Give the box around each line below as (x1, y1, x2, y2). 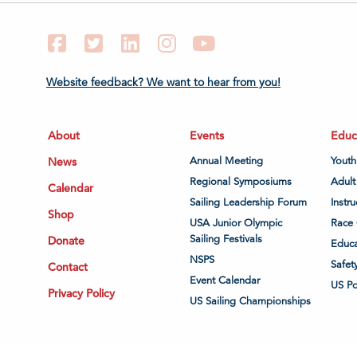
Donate (48, 233, 84, 248)
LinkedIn (142, 34, 191, 50)
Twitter (105, 34, 143, 50)
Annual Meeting (189, 154, 263, 167)
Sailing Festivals (189, 232, 262, 245)
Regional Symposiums (189, 175, 292, 188)
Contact (48, 259, 88, 274)
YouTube (215, 34, 265, 50)
